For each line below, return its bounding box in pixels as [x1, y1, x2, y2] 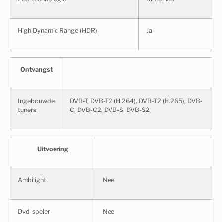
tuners [18, 106, 36, 114]
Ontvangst [20, 66, 53, 74]
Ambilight [18, 176, 46, 184]
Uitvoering [37, 145, 68, 153]
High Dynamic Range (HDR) [18, 27, 97, 35]
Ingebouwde [18, 97, 55, 105]
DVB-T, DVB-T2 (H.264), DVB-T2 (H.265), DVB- [70, 97, 203, 105]
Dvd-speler [18, 208, 50, 216]
